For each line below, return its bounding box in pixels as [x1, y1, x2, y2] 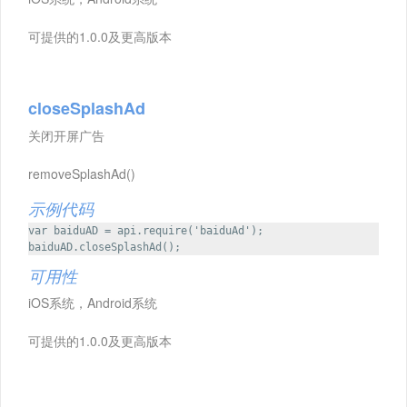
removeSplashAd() [28, 164, 135, 183]
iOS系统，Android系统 [28, 293, 157, 313]
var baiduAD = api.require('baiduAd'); [28, 224, 263, 237]
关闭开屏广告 [28, 126, 104, 144]
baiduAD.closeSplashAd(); [28, 241, 181, 253]
